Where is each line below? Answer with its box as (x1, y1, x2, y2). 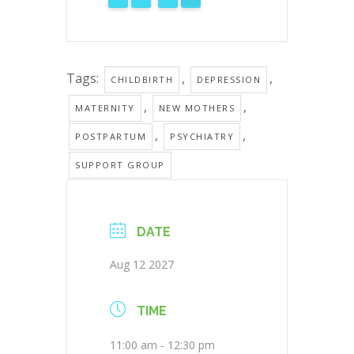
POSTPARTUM (75, 130, 146, 142)
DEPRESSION (197, 73, 261, 85)
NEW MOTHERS (158, 101, 235, 114)
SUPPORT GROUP (75, 158, 165, 171)
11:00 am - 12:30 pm (110, 337, 215, 352)
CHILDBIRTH (111, 73, 173, 85)
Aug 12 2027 (110, 256, 174, 272)
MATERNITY (75, 101, 135, 114)
